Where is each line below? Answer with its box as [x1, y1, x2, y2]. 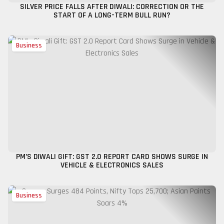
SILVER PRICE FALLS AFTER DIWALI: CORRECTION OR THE [20, 1, 204, 12]
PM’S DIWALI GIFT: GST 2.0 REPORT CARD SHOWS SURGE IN [15, 151, 208, 162]
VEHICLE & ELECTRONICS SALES [60, 160, 164, 170]
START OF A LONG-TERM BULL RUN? [53, 10, 170, 20]
